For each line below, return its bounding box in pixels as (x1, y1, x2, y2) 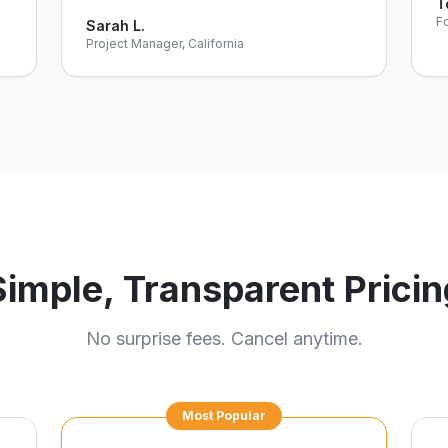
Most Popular (181, 408, 266, 423)
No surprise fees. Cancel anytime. (85, 328, 363, 349)
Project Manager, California (86, 36, 245, 51)
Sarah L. (86, 17, 146, 34)
